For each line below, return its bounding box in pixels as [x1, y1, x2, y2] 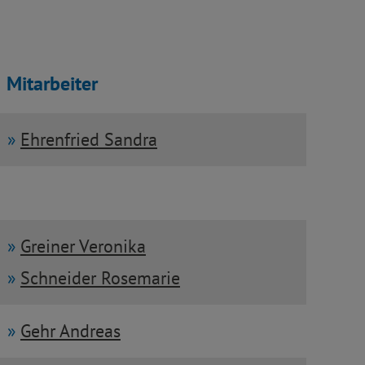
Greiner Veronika [20, 234, 146, 257]
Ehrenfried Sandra [20, 128, 157, 151]
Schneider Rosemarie [20, 266, 180, 289]
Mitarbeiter [7, 70, 99, 97]
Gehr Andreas [20, 319, 121, 343]
